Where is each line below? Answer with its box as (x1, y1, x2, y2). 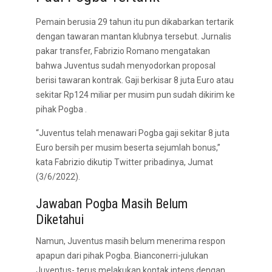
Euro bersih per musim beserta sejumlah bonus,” (36, 143, 220, 152)
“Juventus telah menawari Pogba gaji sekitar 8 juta (36, 128, 229, 138)
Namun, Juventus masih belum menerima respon (36, 236, 225, 246)
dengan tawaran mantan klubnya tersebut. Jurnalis (36, 32, 231, 41)
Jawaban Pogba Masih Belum (36, 196, 188, 211)
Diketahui (36, 212, 84, 227)
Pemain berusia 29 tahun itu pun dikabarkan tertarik (36, 17, 234, 27)
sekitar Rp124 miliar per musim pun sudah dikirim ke (36, 90, 235, 100)
